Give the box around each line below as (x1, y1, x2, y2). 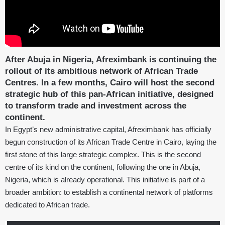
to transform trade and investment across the (5, 101, 186, 110)
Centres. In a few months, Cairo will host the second (5, 78, 214, 87)
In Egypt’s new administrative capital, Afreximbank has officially (5, 125, 211, 134)
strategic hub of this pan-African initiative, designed (5, 89, 213, 99)
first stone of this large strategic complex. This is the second (5, 150, 201, 159)
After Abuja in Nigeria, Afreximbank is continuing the (5, 55, 216, 64)
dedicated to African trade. (5, 200, 90, 209)
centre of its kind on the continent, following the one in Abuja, (5, 163, 200, 171)
